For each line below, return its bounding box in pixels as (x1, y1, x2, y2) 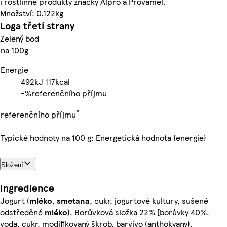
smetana (57, 194, 90, 206)
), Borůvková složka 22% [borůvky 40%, (67, 206, 209, 218)
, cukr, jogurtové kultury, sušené (90, 194, 208, 206)
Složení (1, 161, 23, 169)
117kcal (45, 75, 70, 87)
